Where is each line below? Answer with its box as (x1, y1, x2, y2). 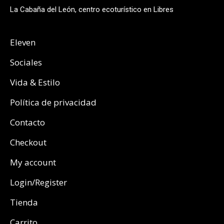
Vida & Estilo (10, 76, 60, 88)
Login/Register (10, 176, 67, 188)
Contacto (10, 116, 45, 128)
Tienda (10, 196, 38, 208)
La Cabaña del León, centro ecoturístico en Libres (10, 4, 173, 14)
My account (10, 156, 56, 168)
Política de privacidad (10, 96, 96, 108)
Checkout (10, 136, 46, 148)
